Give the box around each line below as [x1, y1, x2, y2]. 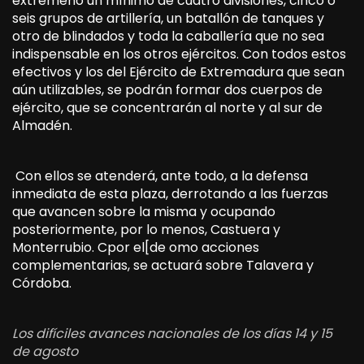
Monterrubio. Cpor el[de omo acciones [12, 237, 259, 257]
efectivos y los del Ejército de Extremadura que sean [12, 62, 344, 81]
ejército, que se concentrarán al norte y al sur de [12, 97, 323, 117]
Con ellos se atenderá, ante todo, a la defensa [12, 166, 308, 185]
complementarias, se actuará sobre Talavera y [12, 255, 314, 275]
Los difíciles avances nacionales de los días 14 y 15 [12, 323, 332, 343]
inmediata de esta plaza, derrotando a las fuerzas [12, 184, 328, 203]
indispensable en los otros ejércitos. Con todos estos [12, 44, 346, 63]
